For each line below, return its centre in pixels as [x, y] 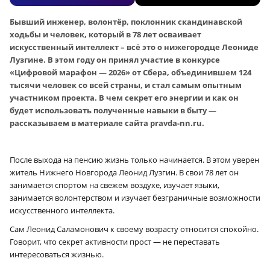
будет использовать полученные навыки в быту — [114, 111]
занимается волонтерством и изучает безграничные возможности [135, 198]
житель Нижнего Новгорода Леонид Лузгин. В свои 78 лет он [124, 173]
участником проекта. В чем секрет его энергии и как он [124, 98]
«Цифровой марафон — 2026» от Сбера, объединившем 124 [130, 73]
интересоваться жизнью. [57, 255]
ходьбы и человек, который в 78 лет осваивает [105, 35]
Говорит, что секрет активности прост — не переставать [115, 242]
